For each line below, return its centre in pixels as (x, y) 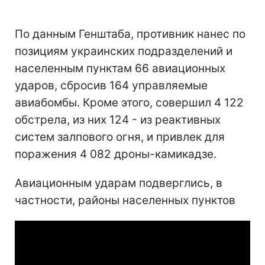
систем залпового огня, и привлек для (120, 137)
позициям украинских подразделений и (124, 51)
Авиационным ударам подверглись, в (119, 183)
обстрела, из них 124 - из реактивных (118, 119)
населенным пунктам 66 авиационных (120, 68)
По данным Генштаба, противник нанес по (130, 34)
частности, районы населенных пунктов (125, 200)
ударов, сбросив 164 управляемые (111, 85)
